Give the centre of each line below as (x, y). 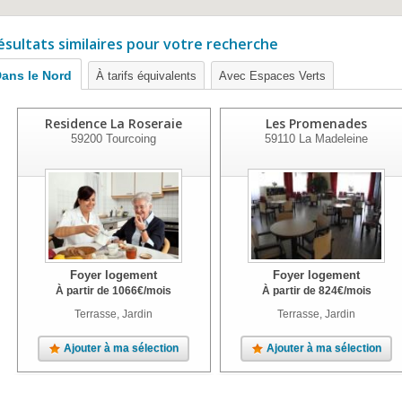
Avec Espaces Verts (272, 76)
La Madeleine (332, 139)
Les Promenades (317, 123)
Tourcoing (129, 139)
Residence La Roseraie (114, 123)
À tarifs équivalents (146, 76)
